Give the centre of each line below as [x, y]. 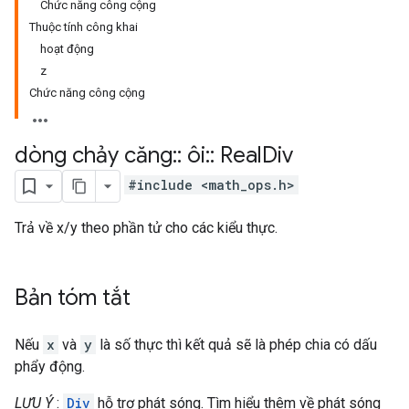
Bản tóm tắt [73, 298]
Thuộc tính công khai [84, 27]
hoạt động [67, 49]
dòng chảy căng [94, 155]
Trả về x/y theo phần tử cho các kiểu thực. [146, 228]
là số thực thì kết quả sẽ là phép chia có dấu [236, 345]
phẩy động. [50, 367]
